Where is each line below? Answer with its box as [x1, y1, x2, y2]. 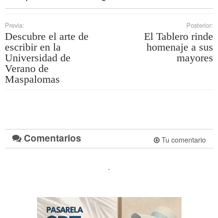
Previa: [5, 20, 24, 30]
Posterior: [186, 20, 213, 30]
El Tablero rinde [144, 30, 213, 43]
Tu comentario [160, 134, 206, 145]
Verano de [5, 62, 49, 75]
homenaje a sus [146, 41, 213, 54]
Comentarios [21, 131, 81, 145]
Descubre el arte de [5, 30, 89, 43]
